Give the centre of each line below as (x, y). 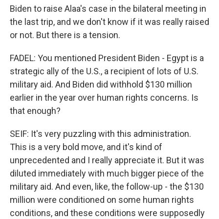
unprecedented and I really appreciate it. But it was (107, 160)
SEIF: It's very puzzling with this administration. (100, 134)
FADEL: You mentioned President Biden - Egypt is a (107, 58)
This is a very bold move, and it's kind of (86, 147)
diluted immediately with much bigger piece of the (107, 173)
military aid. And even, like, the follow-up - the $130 (107, 186)
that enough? (35, 111)
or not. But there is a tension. (65, 35)
